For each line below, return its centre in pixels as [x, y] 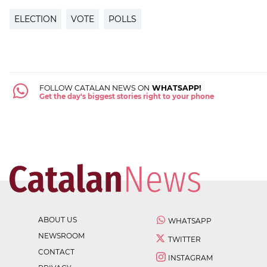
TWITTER [184, 239]
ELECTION [35, 19]
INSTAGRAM [190, 257]
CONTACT [56, 252]
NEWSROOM [61, 235]
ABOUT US [58, 219]
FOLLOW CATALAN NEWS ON [94, 88]
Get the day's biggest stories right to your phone [126, 96]
